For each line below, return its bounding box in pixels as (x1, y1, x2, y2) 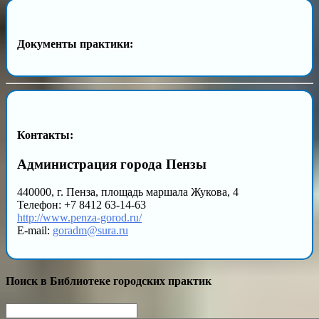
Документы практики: (17, 37, 133, 50)
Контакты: (17, 129, 73, 142)
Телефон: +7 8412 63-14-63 (17, 199, 146, 211)
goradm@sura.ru (53, 224, 128, 237)
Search (5, 302, 36, 315)
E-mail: (17, 224, 53, 237)
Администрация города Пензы (17, 157, 206, 172)
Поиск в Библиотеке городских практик (6, 275, 211, 288)
